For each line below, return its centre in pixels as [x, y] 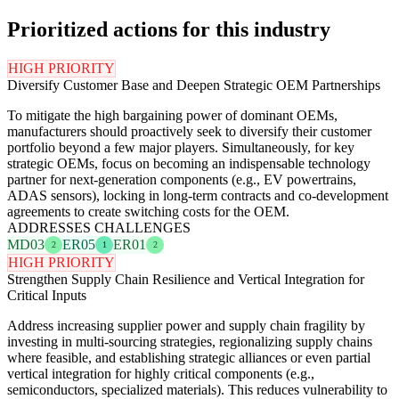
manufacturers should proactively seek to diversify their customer [189, 131]
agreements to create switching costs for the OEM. [148, 211]
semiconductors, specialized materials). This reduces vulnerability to [197, 389]
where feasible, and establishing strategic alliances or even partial [189, 357]
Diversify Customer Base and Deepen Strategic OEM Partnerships [194, 85]
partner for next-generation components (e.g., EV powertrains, [182, 179]
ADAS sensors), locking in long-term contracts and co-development [198, 195]
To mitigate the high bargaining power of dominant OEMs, [172, 115]
